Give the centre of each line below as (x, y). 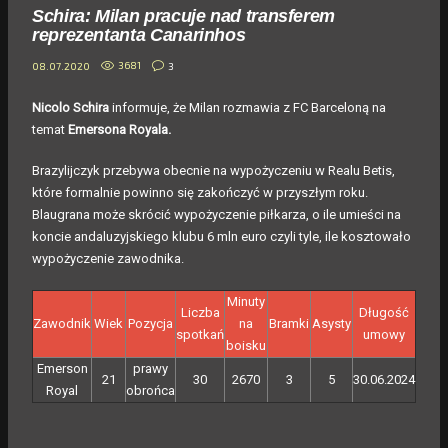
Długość (384, 312)
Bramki (289, 323)
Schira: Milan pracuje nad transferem (184, 16)
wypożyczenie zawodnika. (109, 259)
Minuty (246, 301)
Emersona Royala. (119, 129)
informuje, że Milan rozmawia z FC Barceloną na (249, 107)
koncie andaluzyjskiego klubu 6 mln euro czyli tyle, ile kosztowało (221, 237)
